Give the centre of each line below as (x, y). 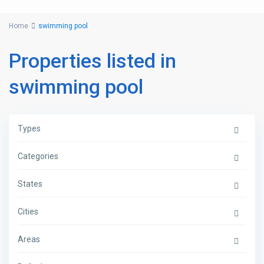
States (30, 184)
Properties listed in (93, 61)
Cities (28, 212)
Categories (38, 156)
